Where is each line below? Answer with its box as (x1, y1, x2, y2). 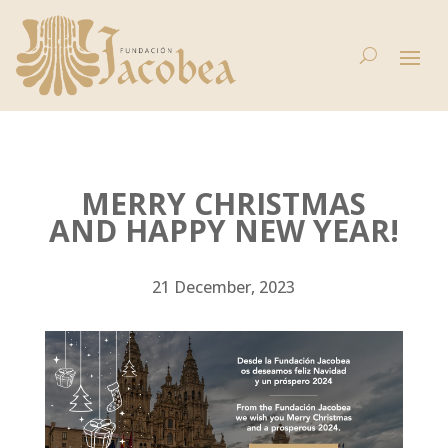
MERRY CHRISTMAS (81, 183, 367, 224)
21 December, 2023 (152, 276, 296, 298)
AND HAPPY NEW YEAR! (48, 210, 399, 251)
